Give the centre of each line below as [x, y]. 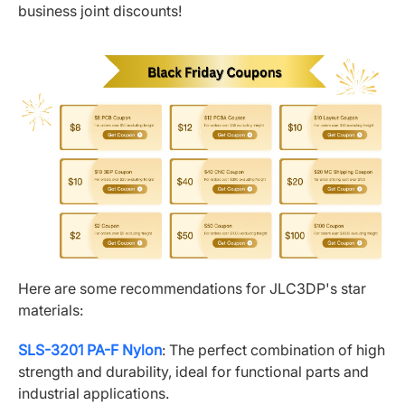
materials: [51, 311]
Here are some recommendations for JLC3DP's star [192, 289]
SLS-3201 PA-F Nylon [90, 350]
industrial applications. [94, 394]
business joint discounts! [100, 11]
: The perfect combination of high [273, 350]
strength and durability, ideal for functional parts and [193, 372]
